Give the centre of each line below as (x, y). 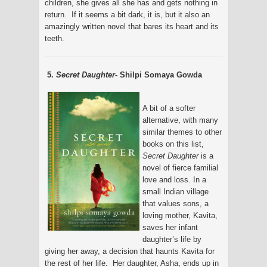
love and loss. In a (174, 179)
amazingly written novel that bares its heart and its (132, 26)
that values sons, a (176, 203)
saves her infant (170, 227)
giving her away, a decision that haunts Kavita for (130, 251)
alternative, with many (180, 120)
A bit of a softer (169, 108)
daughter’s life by (172, 239)
